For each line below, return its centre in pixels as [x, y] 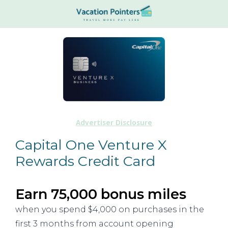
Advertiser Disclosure [114, 122]
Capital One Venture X [91, 145]
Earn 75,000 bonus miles [101, 194]
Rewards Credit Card [85, 161]
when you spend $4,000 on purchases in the [110, 210]
